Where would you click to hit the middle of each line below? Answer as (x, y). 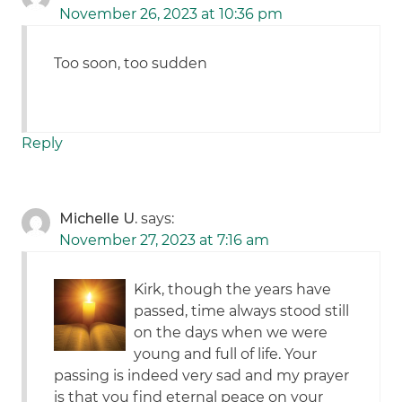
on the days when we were (231, 333)
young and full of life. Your (226, 354)
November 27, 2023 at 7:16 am (165, 240)
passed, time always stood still (242, 311)
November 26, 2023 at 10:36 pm (171, 14)
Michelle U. (99, 219)
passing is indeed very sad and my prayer (202, 376)
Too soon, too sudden (131, 64)
